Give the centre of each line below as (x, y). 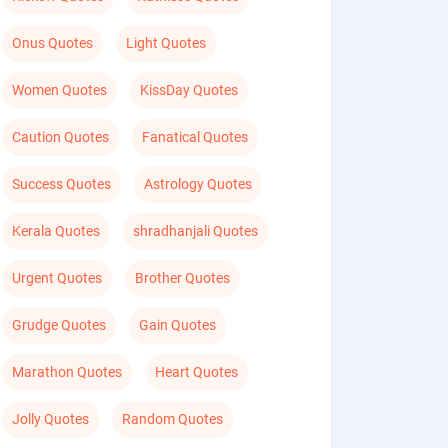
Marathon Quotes (67, 372)
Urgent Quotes (57, 278)
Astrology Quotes (198, 184)
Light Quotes (166, 43)
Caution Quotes (61, 137)
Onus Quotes (53, 43)
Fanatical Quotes (195, 137)
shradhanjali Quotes (196, 231)
